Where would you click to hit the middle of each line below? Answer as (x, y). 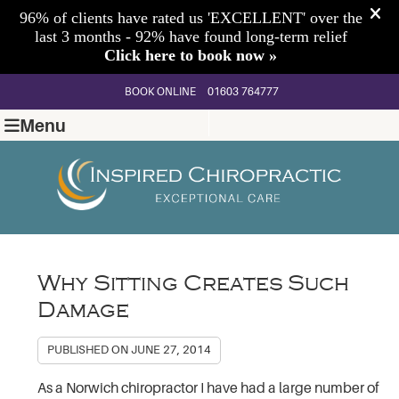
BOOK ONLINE (160, 92)
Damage (84, 309)
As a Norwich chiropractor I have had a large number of (209, 388)
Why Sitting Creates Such (194, 283)
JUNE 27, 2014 (171, 350)
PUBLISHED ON (90, 350)
